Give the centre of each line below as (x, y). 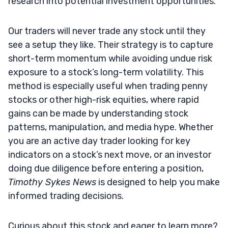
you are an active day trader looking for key (99, 141)
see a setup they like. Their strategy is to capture (111, 45)
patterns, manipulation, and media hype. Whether (111, 127)
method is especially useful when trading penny (108, 86)
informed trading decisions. (66, 196)
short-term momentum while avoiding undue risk (110, 58)
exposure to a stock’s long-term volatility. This (106, 72)
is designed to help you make (158, 182)
